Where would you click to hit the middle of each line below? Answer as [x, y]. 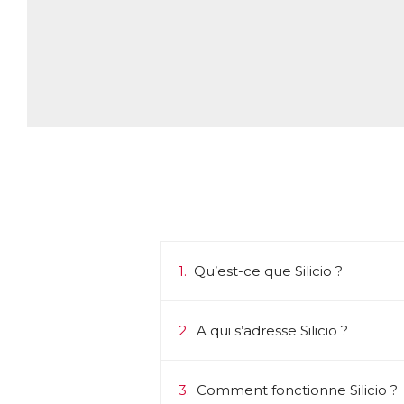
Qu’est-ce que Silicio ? [268, 271]
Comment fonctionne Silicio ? [297, 390]
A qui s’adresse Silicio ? [274, 330]
